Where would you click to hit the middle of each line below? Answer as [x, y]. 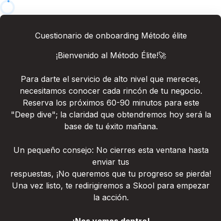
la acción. [111, 197]
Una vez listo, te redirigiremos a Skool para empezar [111, 185]
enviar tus [111, 162]
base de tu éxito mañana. [111, 126]
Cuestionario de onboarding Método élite [111, 36]
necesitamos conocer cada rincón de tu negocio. [111, 91]
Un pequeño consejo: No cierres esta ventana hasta [111, 150]
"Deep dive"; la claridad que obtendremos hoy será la [111, 114]
